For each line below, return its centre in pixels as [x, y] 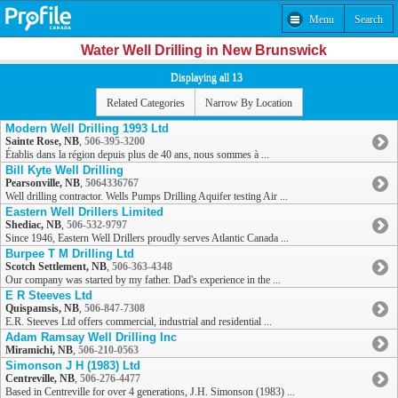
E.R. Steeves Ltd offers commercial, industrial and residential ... [139, 322]
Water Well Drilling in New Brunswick [203, 50]
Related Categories [145, 103]
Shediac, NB [33, 225]
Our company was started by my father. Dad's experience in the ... [143, 280]
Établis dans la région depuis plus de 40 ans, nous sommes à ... [137, 155]
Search [369, 19]
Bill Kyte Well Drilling [64, 171]
